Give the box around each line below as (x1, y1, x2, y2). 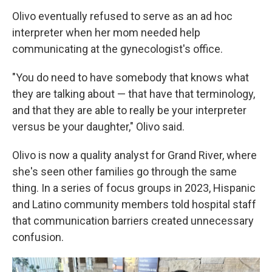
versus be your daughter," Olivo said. (12, 120, 185, 133)
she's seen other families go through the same (12, 165, 237, 178)
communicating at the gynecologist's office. (12, 42, 223, 55)
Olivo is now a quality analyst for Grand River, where (12, 149, 257, 161)
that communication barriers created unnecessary (12, 214, 254, 227)
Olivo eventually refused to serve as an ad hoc (12, 10, 233, 22)
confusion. (12, 231, 64, 243)
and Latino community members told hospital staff (12, 198, 256, 211)
